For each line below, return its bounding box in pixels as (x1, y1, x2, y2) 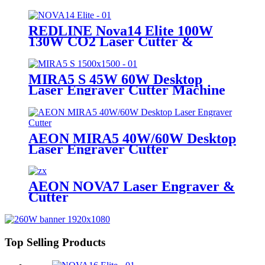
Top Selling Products (5, 236, 105, 249)
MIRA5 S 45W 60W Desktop (28, 71, 202, 87)
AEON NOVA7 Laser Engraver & (28, 179, 235, 195)
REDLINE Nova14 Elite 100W (28, 22, 213, 38)
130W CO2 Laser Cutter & (28, 33, 193, 49)
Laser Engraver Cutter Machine (28, 82, 225, 98)
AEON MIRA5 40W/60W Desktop (28, 130, 236, 146)
